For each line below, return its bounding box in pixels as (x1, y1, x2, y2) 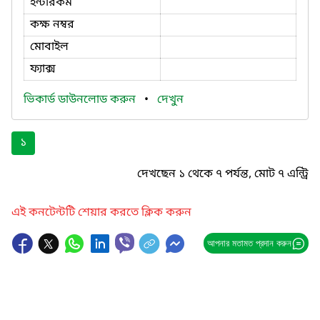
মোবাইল (30, 39, 69, 55)
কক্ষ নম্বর (30, 16, 74, 33)
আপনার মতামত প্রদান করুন (206, 237, 291, 249)
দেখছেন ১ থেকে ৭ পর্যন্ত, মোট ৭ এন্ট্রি (137, 166, 309, 182)
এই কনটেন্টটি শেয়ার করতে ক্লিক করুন (11, 204, 191, 221)
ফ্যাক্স (30, 61, 56, 77)
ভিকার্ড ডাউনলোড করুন (24, 91, 139, 108)
